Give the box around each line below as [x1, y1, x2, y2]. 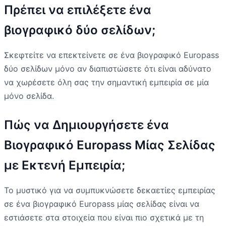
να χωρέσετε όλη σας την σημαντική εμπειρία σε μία [4, 77, 209, 87]
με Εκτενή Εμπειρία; [4, 157, 125, 173]
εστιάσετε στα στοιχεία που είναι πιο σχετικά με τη [4, 212, 204, 222]
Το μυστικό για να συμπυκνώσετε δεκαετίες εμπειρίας [4, 185, 215, 195]
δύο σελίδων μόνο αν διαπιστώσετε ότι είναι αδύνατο [4, 63, 211, 74]
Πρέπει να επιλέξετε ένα [4, 2, 151, 17]
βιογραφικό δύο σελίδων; [4, 22, 155, 37]
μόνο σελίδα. [4, 90, 54, 101]
